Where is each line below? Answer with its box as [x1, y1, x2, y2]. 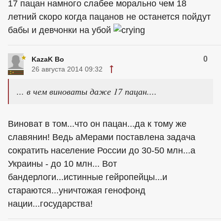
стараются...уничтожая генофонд [8, 185, 146, 196]
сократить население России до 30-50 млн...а [8, 146, 195, 156]
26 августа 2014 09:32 [32, 65, 103, 74]
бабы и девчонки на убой [8, 25, 113, 35]
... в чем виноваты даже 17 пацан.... [17, 85, 157, 98]
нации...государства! [8, 199, 93, 209]
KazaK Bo [32, 55, 64, 64]
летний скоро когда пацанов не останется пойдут [8, 11, 211, 22]
